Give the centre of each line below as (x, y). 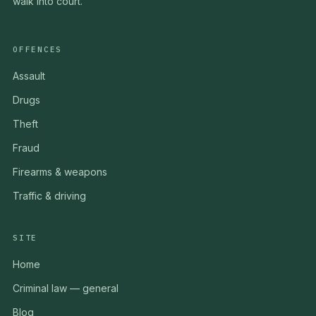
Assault (29, 75)
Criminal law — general (66, 288)
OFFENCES (38, 49)
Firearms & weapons (60, 171)
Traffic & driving (49, 195)
